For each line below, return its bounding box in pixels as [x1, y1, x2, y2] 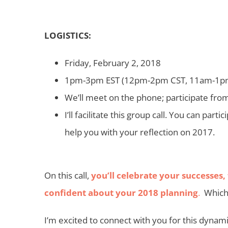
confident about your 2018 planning [44, 186, 198, 198]
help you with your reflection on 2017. [65, 126, 215, 138]
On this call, [44, 169, 91, 181]
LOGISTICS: [44, 29, 91, 41]
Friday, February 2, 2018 [65, 56, 161, 69]
